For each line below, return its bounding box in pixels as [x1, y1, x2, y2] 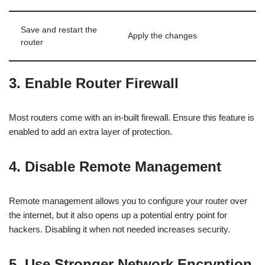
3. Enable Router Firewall [9, 75, 179, 91]
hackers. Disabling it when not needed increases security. [9, 224, 230, 234]
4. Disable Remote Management [9, 159, 221, 174]
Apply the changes [128, 31, 197, 40]
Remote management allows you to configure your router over [9, 196, 247, 206]
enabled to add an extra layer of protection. [9, 127, 172, 137]
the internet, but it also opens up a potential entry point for [9, 210, 227, 220]
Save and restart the [21, 25, 97, 34]
